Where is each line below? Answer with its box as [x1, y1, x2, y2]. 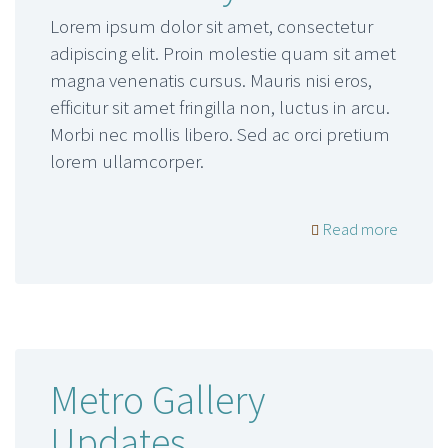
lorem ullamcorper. [50, 149, 204, 174]
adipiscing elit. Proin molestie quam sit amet [50, 41, 396, 66]
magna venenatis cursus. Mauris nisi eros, [50, 68, 372, 93]
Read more [319, 217, 398, 240]
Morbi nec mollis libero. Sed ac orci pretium [50, 122, 390, 147]
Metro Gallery [50, 375, 265, 426]
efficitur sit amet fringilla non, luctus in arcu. [50, 95, 390, 120]
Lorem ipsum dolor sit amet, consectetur [50, 14, 373, 39]
